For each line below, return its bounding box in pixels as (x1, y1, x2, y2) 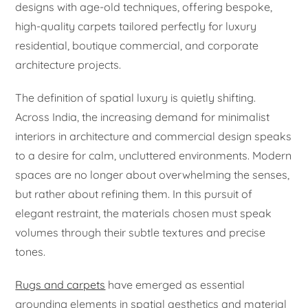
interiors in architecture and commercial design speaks (15, 129, 292, 144)
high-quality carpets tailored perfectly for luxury (15, 19, 257, 34)
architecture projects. (15, 58, 122, 72)
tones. (15, 245, 46, 259)
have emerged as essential (105, 278, 245, 292)
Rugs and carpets (15, 278, 106, 292)
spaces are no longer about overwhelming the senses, (15, 168, 290, 182)
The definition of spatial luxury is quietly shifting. (15, 91, 256, 105)
